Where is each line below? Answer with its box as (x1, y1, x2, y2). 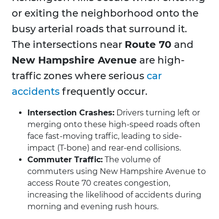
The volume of (103, 155, 160, 165)
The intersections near (12, 39, 125, 51)
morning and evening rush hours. (27, 202, 158, 212)
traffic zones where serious (12, 70, 147, 82)
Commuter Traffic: (27, 155, 103, 165)
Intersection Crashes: (27, 108, 114, 118)
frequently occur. (60, 86, 148, 98)
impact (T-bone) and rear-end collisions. (27, 143, 181, 153)
